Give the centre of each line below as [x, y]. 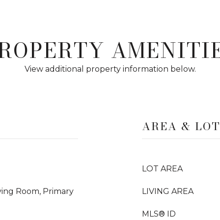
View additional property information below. [110, 69]
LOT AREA [162, 169]
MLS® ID [159, 214]
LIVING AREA [168, 191]
